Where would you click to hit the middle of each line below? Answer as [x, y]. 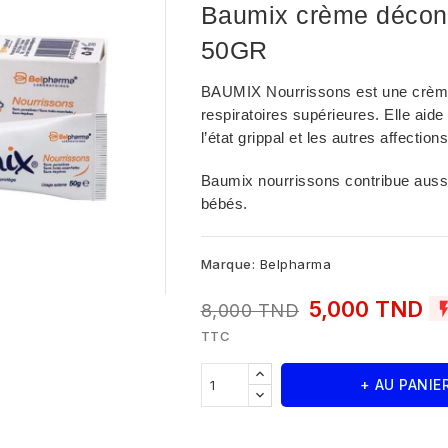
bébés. [224, 203]
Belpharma [295, 263]
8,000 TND [249, 310]
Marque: [227, 263]
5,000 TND [368, 308]
